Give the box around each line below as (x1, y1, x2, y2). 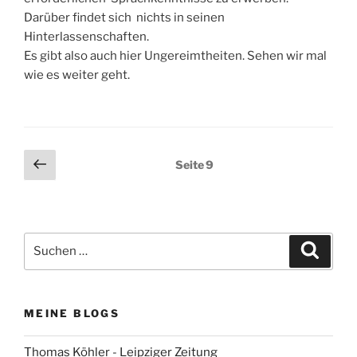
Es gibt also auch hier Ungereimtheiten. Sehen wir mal (24, 49, 327, 64)
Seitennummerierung (23, 150, 183, 170)
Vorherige (45, 151, 137, 175)
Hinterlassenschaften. (24, 29, 149, 45)
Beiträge (23, 194, 88, 214)
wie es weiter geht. (24, 68, 130, 83)
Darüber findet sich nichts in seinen (24, 10, 225, 25)
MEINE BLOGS (24, 306, 120, 320)
